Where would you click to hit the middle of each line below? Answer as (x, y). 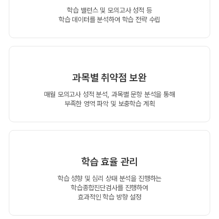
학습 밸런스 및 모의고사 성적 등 (109, 10)
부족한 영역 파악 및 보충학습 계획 (109, 103)
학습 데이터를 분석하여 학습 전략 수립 (109, 19)
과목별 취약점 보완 (109, 77)
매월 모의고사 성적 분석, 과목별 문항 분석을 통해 (109, 94)
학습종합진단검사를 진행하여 (109, 187)
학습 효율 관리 (109, 162)
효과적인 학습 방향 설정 (109, 197)
